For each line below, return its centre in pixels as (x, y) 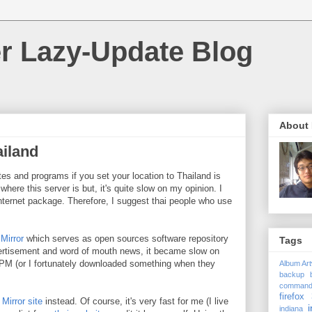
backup (292, 274)
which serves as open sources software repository (126, 239)
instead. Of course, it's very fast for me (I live (135, 301)
